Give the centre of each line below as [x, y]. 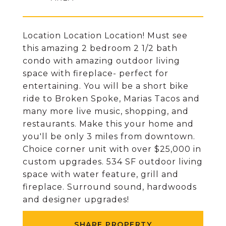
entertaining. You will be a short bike [106, 86]
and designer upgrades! [76, 200]
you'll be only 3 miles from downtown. [109, 136]
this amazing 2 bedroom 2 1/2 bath [100, 48]
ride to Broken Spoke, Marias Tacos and [111, 99]
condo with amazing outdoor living [101, 61]
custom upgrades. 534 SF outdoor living [113, 162]
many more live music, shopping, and [106, 111]
